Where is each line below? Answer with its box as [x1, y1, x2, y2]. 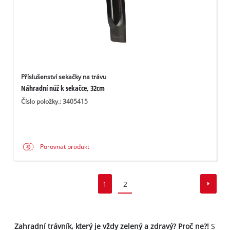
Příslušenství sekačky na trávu [21, 73, 107, 81]
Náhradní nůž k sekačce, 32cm [21, 83, 105, 93]
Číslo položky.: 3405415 [21, 98, 88, 106]
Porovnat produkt [40, 143, 90, 151]
